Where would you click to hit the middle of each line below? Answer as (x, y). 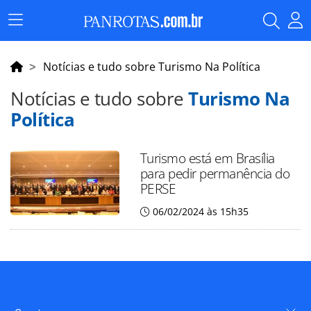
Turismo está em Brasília (207, 158)
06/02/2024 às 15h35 (200, 211)
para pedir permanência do (215, 173)
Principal (35, 40)
